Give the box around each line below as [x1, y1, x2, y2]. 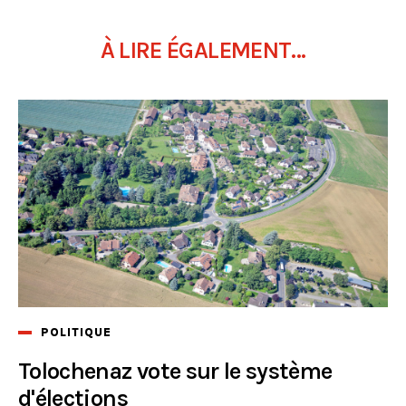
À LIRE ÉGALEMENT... [100, 35, 306, 64]
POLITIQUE [41, 324, 111, 339]
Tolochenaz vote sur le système [18, 356, 333, 385]
